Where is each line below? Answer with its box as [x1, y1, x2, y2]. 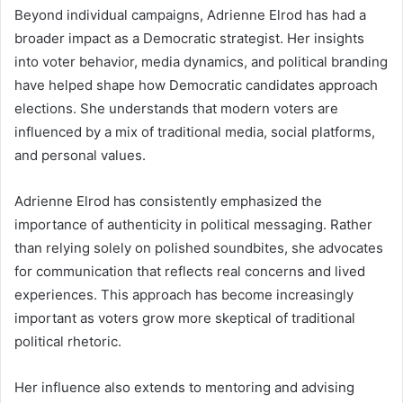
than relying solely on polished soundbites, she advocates [14, 238, 383, 256]
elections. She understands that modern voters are [14, 99, 338, 117]
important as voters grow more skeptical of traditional [14, 309, 355, 327]
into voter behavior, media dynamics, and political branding [14, 52, 388, 70]
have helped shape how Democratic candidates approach [14, 76, 378, 94]
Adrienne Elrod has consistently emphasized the [14, 192, 322, 210]
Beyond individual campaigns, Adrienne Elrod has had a [14, 5, 366, 23]
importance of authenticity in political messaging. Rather [14, 215, 372, 233]
